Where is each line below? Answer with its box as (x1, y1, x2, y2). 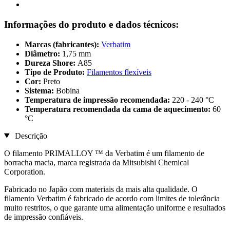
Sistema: (25, 86, 56, 95)
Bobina (56, 86, 80, 95)
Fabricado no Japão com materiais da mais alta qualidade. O (4, 184, 198, 194)
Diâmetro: (25, 49, 62, 58)
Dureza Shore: (25, 58, 78, 67)
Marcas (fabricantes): (25, 40, 99, 49)
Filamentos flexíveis (87, 67, 151, 76)
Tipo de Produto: (25, 67, 87, 76)
